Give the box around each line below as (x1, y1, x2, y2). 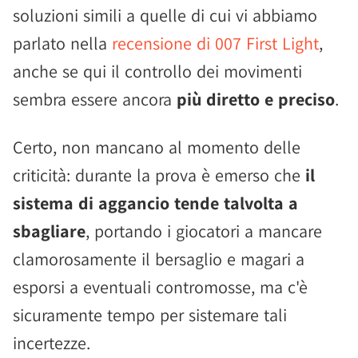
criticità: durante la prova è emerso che (13, 164, 305, 186)
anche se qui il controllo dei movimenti (13, 60, 302, 82)
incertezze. (13, 332, 90, 354)
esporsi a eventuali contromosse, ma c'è (13, 276, 308, 298)
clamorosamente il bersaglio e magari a (13, 248, 304, 270)
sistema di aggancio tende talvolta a (13, 192, 298, 214)
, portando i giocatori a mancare (86, 220, 322, 242)
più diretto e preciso (177, 88, 335, 110)
